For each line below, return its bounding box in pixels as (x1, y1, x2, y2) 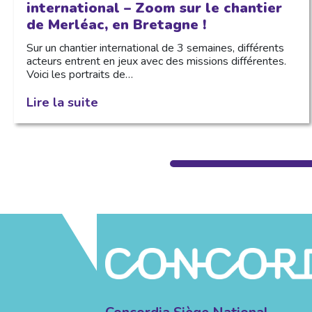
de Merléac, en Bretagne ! (26, 15, 206, 34)
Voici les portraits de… (26, 66, 133, 82)
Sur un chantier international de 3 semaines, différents (26, 40, 284, 56)
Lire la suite (26, 93, 98, 111)
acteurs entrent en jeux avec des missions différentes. (26, 53, 286, 69)
